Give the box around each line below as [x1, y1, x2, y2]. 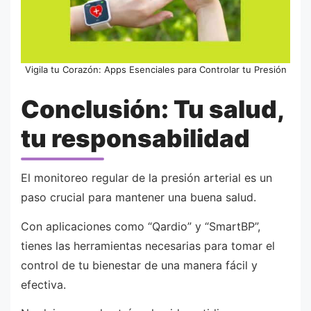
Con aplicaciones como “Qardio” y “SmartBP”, [21, 219, 260, 233]
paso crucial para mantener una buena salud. [21, 190, 256, 205]
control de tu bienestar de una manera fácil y [21, 258, 258, 272]
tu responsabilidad [21, 123, 250, 153]
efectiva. [21, 277, 66, 292]
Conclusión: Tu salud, [21, 94, 283, 124]
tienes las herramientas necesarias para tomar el [21, 238, 275, 253]
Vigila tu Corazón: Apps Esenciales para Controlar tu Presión [24, 64, 287, 76]
